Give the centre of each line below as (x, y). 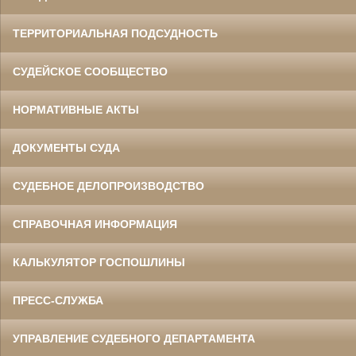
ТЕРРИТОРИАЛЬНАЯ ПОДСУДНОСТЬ (115, 33)
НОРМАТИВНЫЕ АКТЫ (76, 110)
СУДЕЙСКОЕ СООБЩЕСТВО (90, 72)
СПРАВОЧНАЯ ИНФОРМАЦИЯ (95, 224)
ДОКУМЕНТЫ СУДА (66, 148)
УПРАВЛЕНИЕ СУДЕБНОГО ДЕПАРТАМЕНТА (134, 339)
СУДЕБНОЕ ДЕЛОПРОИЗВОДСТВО (108, 186)
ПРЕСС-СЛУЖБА (58, 300)
